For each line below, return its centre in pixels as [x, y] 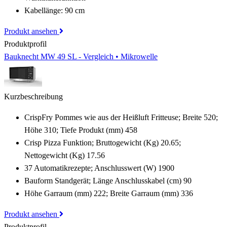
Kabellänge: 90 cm [54, 10]
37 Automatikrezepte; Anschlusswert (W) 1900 [99, 168]
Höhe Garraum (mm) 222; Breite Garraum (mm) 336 [109, 193]
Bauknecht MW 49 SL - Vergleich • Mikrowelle [81, 56]
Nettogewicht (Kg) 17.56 [65, 155]
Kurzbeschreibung [33, 97]
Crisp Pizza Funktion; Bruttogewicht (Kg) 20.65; [103, 143]
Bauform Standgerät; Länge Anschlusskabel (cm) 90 [108, 181]
